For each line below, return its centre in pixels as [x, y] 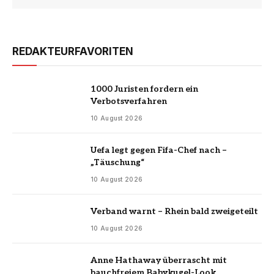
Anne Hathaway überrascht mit [159, 261]
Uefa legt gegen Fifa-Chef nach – [159, 150]
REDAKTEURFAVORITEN [73, 52]
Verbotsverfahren [129, 102]
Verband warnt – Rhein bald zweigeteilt [174, 212]
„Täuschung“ [118, 163]
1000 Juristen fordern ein [144, 89]
